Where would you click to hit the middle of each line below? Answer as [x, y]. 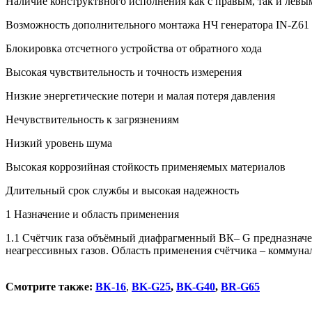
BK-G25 [151, 287]
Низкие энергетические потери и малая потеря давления [140, 96]
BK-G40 [196, 287]
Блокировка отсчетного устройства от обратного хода [134, 49]
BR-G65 [240, 287]
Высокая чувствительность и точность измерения [124, 72]
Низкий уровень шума [59, 143]
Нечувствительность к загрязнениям [92, 120]
